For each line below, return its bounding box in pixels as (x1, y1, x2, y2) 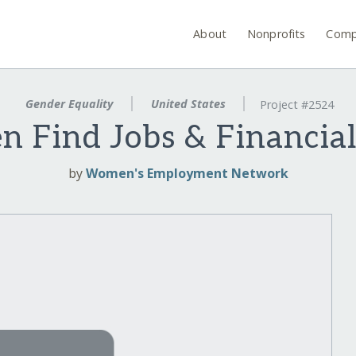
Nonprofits (247, 25, 306, 41)
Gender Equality (21, 96, 116, 111)
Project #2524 (260, 97, 335, 113)
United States (147, 96, 229, 111)
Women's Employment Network (85, 164, 288, 183)
